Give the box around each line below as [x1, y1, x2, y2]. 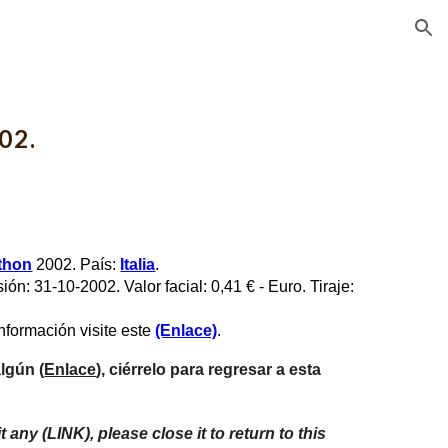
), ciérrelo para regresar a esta [96, 361, 322, 378]
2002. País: [32, 256, 121, 273]
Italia [120, 256, 156, 273]
